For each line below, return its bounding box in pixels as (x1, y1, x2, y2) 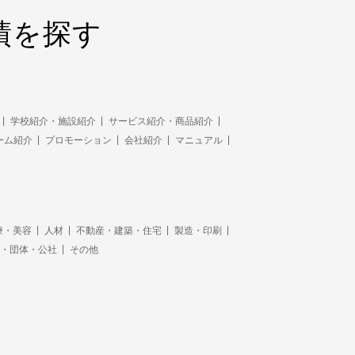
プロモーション (45, 134, 112, 146)
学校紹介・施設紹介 (10, 115, 96, 127)
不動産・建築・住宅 (76, 224, 162, 236)
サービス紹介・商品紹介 (109, 115, 213, 127)
